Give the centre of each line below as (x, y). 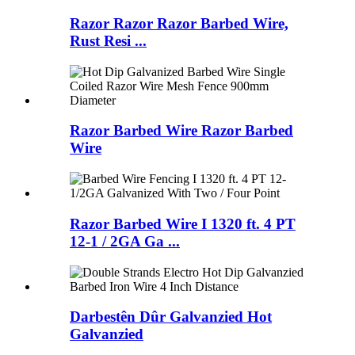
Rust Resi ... (108, 40)
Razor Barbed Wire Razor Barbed (181, 131)
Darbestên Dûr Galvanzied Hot (171, 317)
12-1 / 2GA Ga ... (125, 241)
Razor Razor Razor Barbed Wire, (179, 23)
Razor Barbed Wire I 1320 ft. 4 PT (183, 223)
